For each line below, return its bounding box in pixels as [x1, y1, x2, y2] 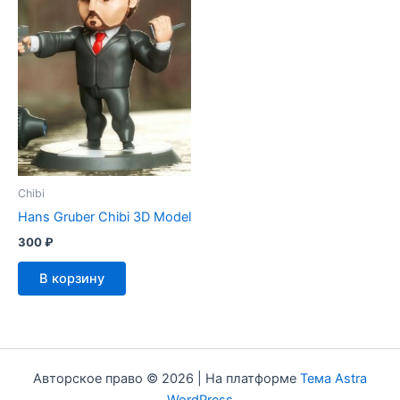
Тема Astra [300, 371, 367, 387]
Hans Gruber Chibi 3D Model [18, 209, 191, 226]
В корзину [39, 271, 104, 287]
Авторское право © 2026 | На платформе [33, 371, 300, 387]
